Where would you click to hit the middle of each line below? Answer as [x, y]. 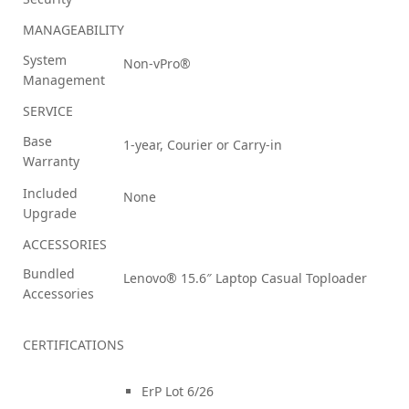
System [45, 59]
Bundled [49, 273]
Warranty [51, 161]
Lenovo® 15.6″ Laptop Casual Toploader [245, 278]
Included [50, 193]
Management [64, 79]
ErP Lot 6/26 [178, 391]
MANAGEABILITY [73, 29]
